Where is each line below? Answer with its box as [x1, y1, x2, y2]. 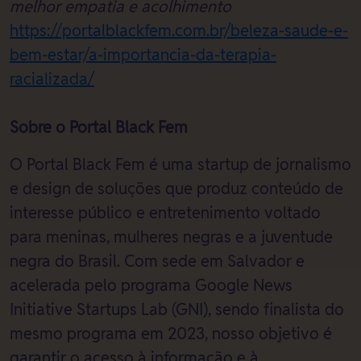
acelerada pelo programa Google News [10, 276, 293, 295]
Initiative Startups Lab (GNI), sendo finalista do [10, 300, 344, 319]
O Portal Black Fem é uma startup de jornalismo [10, 155, 351, 174]
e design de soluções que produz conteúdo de [10, 179, 343, 198]
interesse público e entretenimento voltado [10, 203, 321, 222]
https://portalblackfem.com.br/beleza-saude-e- [10, 21, 348, 40]
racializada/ [10, 69, 94, 89]
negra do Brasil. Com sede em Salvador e [10, 251, 305, 271]
